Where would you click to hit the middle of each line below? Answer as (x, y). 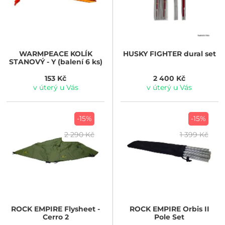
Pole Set (170, 217)
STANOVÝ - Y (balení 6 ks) (55, 62)
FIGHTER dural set (182, 53)
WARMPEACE (43, 53)
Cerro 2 (55, 217)
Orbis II (195, 209)
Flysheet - (81, 209)
